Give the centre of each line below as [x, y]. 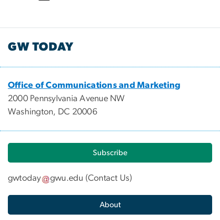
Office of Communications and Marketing [94, 85]
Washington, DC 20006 [53, 112]
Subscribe [110, 152]
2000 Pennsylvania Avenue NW [67, 98]
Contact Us [109, 179]
